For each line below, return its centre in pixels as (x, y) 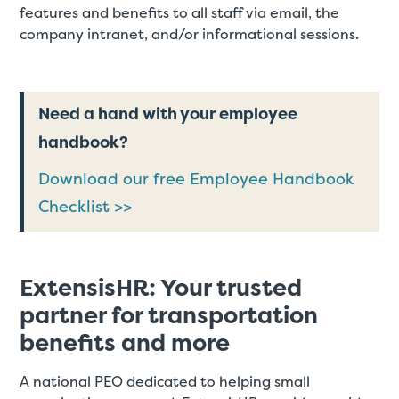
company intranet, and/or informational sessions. (190, 35)
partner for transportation (169, 315)
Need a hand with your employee (168, 114)
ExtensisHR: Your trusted (161, 287)
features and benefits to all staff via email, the (180, 13)
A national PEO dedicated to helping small (165, 381)
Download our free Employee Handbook (197, 178)
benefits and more (125, 342)
